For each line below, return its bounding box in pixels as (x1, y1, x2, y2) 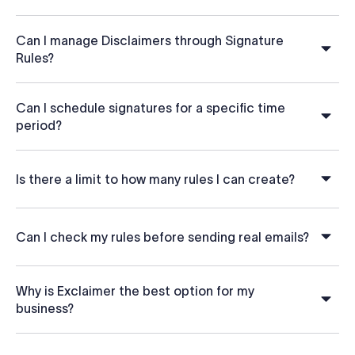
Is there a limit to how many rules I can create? (16, 172, 295, 187)
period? (16, 118, 62, 133)
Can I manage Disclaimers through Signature (16, 33, 284, 48)
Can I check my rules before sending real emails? (16, 230, 309, 245)
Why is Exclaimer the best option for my (16, 284, 254, 299)
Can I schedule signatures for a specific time (16, 101, 285, 116)
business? (16, 301, 74, 316)
